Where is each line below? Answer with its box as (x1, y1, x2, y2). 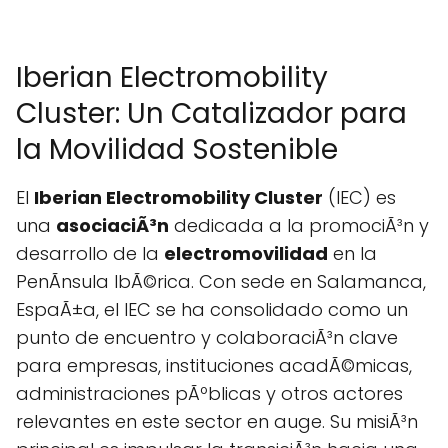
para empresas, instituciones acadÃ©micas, (16, 353, 412, 378)
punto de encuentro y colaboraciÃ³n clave (16, 325, 398, 350)
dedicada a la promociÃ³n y (169, 213, 429, 238)
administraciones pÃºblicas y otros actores (16, 381, 403, 406)
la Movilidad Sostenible (16, 130, 338, 169)
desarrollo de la (16, 241, 164, 266)
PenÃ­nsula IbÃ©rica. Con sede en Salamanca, (16, 269, 426, 294)
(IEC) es (323, 185, 396, 210)
